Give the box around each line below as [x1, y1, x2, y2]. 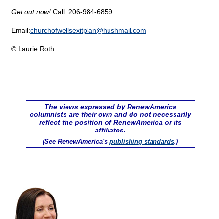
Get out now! [11, 8, 51, 16]
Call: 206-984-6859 [51, 8, 112, 16]
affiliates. [95, 126, 126, 134]
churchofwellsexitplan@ [30, 26, 103, 35]
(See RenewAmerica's [43, 138, 109, 146]
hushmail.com [103, 26, 146, 35]
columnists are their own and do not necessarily [29, 110, 191, 119]
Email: [11, 26, 30, 35]
